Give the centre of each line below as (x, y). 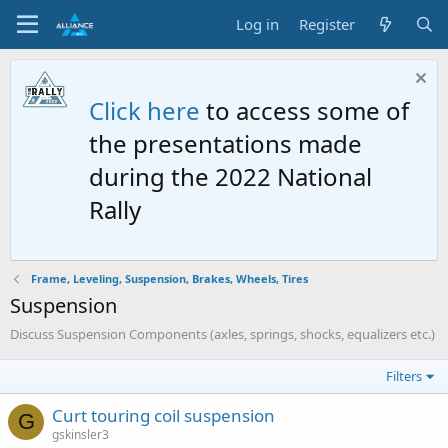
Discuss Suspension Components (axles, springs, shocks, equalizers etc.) (222, 334)
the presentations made (225, 143)
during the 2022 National (230, 176)
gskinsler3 (80, 434)
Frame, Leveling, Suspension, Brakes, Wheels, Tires (169, 278)
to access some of (304, 110)
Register (327, 24)
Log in (258, 24)
